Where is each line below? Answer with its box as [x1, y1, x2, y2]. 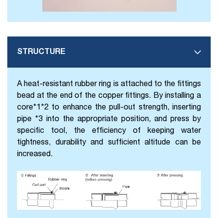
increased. [17, 148, 53, 158]
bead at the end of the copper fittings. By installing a [17, 90, 201, 99]
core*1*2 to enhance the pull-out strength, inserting [17, 102, 201, 111]
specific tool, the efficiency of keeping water [17, 125, 201, 134]
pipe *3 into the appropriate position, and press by [17, 113, 201, 123]
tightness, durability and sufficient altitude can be [17, 137, 201, 146]
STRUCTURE [17, 46, 65, 55]
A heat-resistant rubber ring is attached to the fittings [17, 78, 201, 88]
